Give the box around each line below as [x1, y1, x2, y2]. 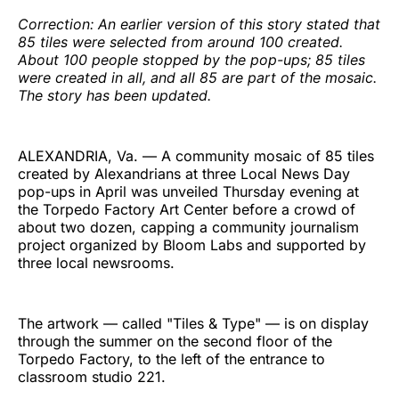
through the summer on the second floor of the [18, 331, 332, 350]
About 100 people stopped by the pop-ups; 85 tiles [18, 50, 365, 69]
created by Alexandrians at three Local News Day [18, 164, 350, 183]
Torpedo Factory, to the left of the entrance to [18, 349, 325, 368]
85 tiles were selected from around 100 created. [18, 32, 343, 51]
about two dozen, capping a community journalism [18, 217, 359, 236]
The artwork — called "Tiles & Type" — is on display [18, 313, 369, 332]
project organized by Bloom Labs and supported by [18, 235, 366, 254]
